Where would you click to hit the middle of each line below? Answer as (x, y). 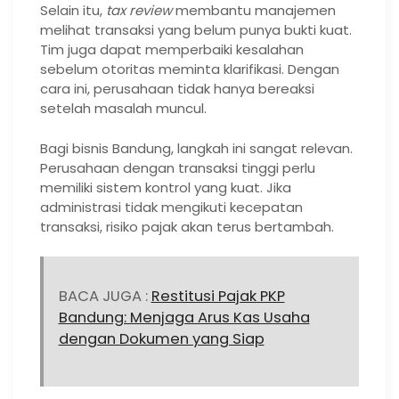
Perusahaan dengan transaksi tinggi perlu (178, 167)
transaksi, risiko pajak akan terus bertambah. (187, 226)
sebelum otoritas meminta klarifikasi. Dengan (190, 69)
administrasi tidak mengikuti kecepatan (171, 207)
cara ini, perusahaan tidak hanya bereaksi (177, 89)
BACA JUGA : (105, 297)
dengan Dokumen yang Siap (161, 339)
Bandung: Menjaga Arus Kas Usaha (184, 318)
